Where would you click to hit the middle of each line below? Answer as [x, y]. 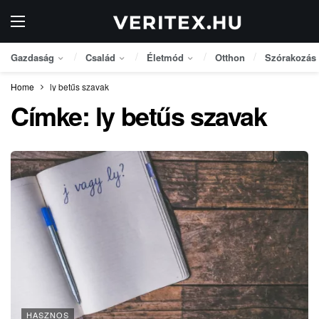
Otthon [230, 57]
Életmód [165, 57]
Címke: [53, 115]
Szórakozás [291, 57]
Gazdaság [32, 57]
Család [100, 57]
